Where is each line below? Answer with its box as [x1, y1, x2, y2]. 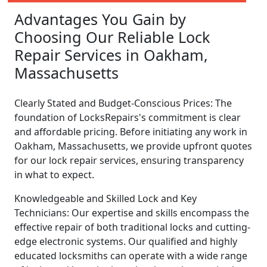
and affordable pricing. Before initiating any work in [14, 125, 247, 138]
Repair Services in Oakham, [14, 44, 208, 65]
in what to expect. [14, 167, 94, 181]
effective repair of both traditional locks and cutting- [14, 220, 250, 234]
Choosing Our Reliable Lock [14, 26, 210, 47]
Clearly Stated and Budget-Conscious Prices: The [14, 96, 232, 110]
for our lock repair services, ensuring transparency [14, 153, 244, 167]
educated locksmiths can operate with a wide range [14, 249, 247, 262]
